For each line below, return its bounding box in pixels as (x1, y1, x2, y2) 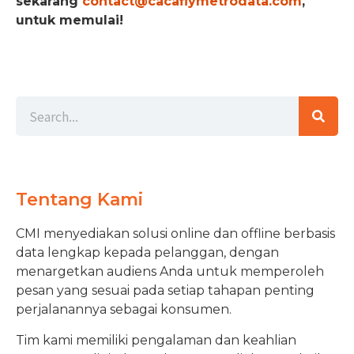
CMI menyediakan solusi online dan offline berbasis (16, 226, 335, 242)
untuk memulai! (16, 12, 123, 28)
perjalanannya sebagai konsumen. (16, 302, 235, 318)
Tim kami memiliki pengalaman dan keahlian (16, 332, 296, 348)
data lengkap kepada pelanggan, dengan (16, 245, 279, 261)
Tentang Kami (16, 189, 143, 211)
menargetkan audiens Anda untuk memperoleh (16, 264, 324, 280)
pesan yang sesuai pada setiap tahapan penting (16, 283, 314, 299)
